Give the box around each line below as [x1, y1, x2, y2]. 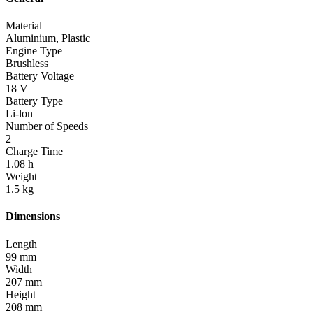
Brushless [6, 57, 48, 70]
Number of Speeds [6, 120, 88, 133]
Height [6, 288, 36, 300]
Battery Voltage [6, 70, 74, 82]
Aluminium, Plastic [6, 32, 90, 45]
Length [6, 238, 37, 250]
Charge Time [6, 145, 63, 158]
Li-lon [6, 108, 33, 120]
